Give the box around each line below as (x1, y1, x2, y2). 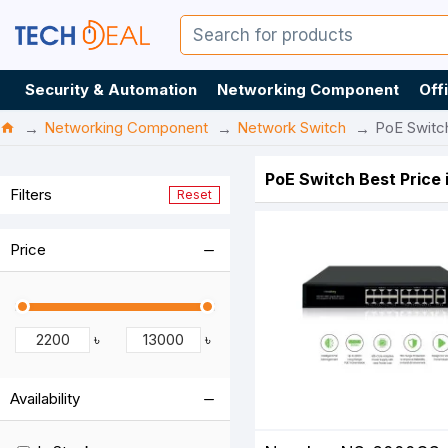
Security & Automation (25, 80, 197, 99)
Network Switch (237, 118, 346, 137)
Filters (10, 185, 52, 204)
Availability (10, 389, 80, 408)
